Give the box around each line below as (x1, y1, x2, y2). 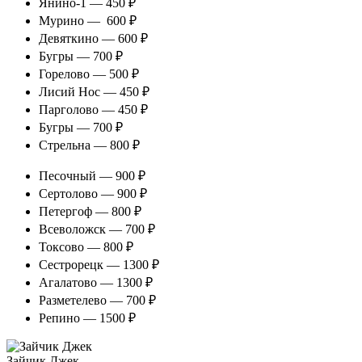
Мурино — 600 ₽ (39, 14, 137, 28)
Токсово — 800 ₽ (39, 240, 133, 255)
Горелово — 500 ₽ (39, 67, 139, 82)
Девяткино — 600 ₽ (39, 32, 148, 46)
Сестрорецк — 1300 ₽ (39, 258, 159, 272)
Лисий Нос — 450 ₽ (39, 85, 149, 99)
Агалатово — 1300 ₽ (39, 276, 153, 290)
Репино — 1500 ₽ (39, 311, 136, 326)
